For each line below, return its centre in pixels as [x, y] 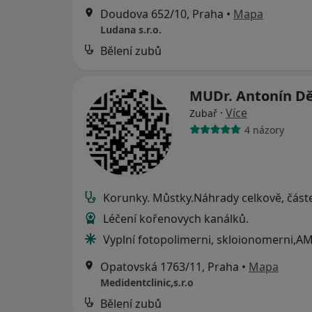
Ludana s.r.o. [131, 30]
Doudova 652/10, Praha [162, 14]
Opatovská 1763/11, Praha [170, 267]
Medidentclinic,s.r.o [147, 283]
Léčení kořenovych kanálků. [176, 219]
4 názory [264, 130]
